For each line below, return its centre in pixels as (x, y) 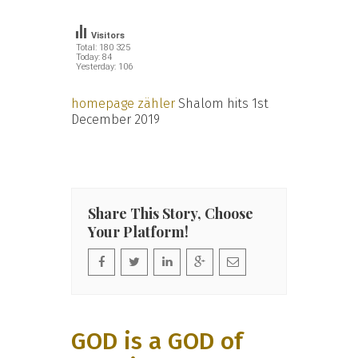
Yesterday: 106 (104, 66)
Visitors (108, 35)
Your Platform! (138, 231)
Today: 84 (94, 57)
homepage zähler (123, 103)
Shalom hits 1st (223, 103)
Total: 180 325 (103, 47)
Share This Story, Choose (171, 213)
